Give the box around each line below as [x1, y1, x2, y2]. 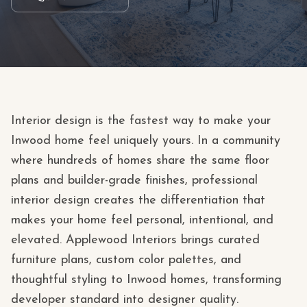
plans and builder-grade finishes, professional [11, 174, 258, 187]
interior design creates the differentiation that [11, 194, 265, 207]
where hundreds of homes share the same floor [11, 154, 269, 167]
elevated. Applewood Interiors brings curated [11, 234, 260, 247]
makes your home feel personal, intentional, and [11, 214, 273, 227]
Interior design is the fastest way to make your [11, 114, 271, 127]
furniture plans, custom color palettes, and [11, 254, 241, 267]
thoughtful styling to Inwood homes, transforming [11, 273, 282, 286]
